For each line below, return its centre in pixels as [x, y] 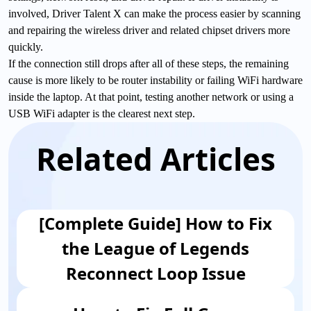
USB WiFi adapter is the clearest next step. [102, 113]
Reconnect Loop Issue [155, 273]
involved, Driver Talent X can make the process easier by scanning [154, 13]
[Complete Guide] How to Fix [155, 223]
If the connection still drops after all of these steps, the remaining [149, 63]
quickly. [26, 47]
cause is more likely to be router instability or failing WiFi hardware [155, 80]
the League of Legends [155, 248]
